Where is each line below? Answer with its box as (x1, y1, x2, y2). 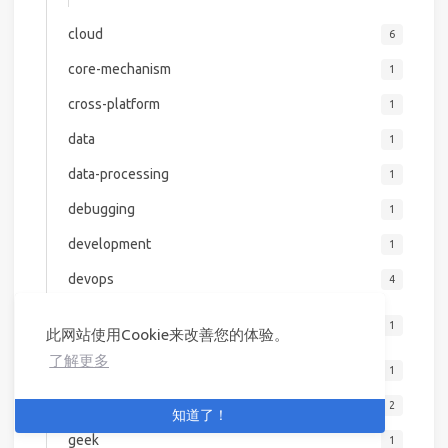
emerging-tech (67, 362, 160, 379)
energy (67, 397, 112, 414)
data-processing (67, 166, 169, 183)
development (67, 236, 151, 253)
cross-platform (67, 96, 160, 113)
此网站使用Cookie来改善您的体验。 (46, 326, 290, 344)
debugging (67, 201, 135, 218)
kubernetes (89, 316, 162, 333)
